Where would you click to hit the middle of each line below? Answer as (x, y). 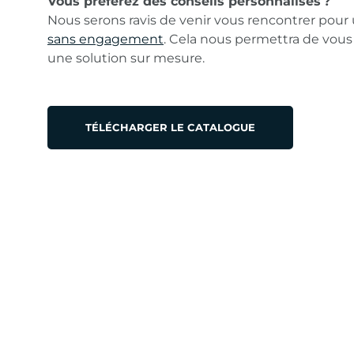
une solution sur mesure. (126, 58)
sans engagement (105, 39)
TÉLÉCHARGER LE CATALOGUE (170, 127)
